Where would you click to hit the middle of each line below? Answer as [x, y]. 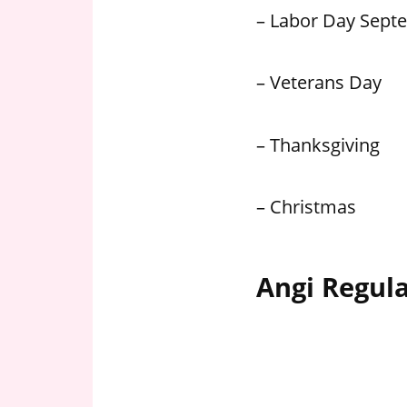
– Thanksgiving [318, 144]
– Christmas [306, 207]
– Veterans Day [319, 82]
